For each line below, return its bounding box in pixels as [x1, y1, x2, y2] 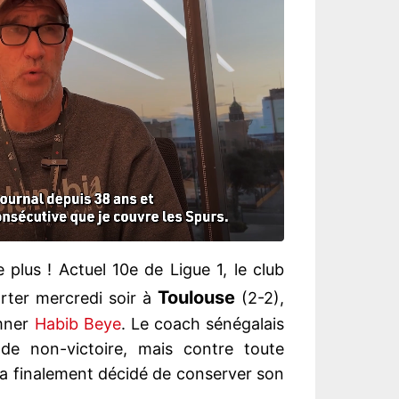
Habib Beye [34, 314, 121, 334]
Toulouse [158, 287, 235, 309]
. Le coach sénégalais [120, 314, 285, 334]
